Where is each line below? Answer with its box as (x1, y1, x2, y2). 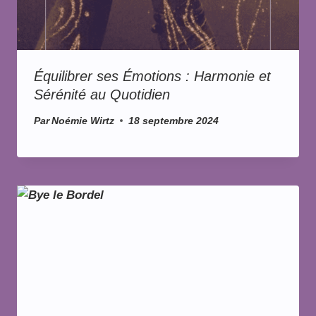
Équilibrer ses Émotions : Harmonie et (34, 68, 271, 85)
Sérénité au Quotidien (34, 87, 170, 103)
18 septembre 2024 (128, 115, 219, 126)
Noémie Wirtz (51, 115, 115, 126)
